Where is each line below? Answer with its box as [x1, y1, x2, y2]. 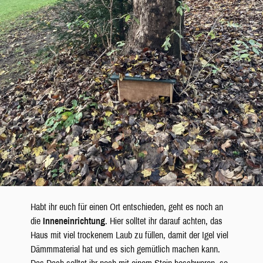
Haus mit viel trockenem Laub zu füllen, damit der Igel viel [30, 230, 228, 241]
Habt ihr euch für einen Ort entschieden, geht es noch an [30, 202, 223, 213]
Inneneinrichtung [42, 216, 105, 227]
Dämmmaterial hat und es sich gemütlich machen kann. [30, 244, 220, 255]
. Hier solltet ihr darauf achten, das [104, 216, 222, 227]
